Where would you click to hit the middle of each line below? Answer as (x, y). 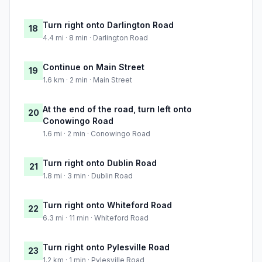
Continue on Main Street (94, 67)
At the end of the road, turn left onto (117, 109)
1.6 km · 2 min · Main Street (87, 80)
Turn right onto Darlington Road (108, 25)
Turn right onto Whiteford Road (107, 205)
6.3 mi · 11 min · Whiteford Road (96, 218)
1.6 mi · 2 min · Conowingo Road (96, 134)
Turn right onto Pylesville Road (106, 247)
